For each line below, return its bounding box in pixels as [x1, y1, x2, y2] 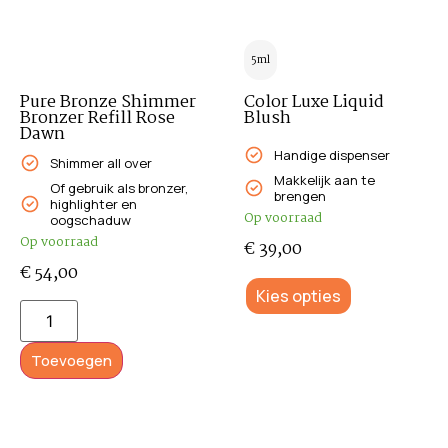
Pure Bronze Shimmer [20, 88, 196, 116]
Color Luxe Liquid [244, 88, 384, 116]
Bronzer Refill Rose [20, 104, 175, 132]
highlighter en [50, 194, 137, 213]
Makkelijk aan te [274, 170, 375, 189]
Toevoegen [31, 350, 112, 372]
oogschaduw [50, 210, 131, 229]
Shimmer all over [50, 153, 152, 172]
